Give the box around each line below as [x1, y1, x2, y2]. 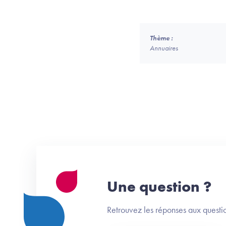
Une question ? [107, 177, 211, 196]
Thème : [150, 34, 173, 42]
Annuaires [150, 44, 178, 52]
